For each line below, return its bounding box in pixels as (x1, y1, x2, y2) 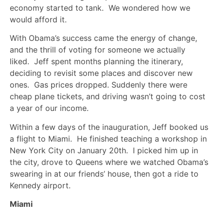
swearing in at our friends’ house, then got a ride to (10, 168, 199, 179)
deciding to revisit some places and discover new (10, 68, 193, 78)
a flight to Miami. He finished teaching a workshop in (10, 133, 207, 144)
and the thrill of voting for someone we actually (10, 45, 185, 55)
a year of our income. (10, 103, 89, 113)
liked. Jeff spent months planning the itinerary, (10, 56, 183, 67)
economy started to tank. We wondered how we (10, 2, 190, 13)
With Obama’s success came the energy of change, (10, 33, 197, 43)
